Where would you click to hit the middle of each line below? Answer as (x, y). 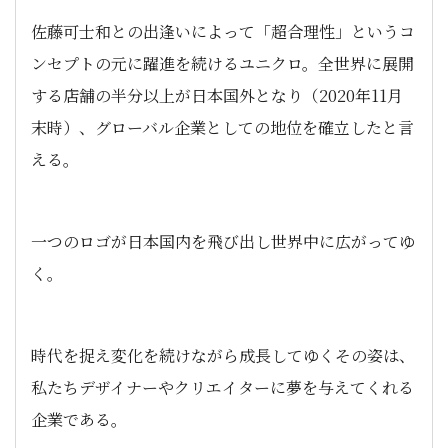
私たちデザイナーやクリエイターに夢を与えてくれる (222, 387)
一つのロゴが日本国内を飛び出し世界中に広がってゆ (223, 241)
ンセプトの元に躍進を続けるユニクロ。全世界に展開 (222, 63)
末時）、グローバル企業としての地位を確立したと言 (222, 127)
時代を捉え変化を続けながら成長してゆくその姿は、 (223, 355)
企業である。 (79, 419)
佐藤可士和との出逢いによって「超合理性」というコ (223, 31)
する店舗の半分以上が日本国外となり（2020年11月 (217, 95)
